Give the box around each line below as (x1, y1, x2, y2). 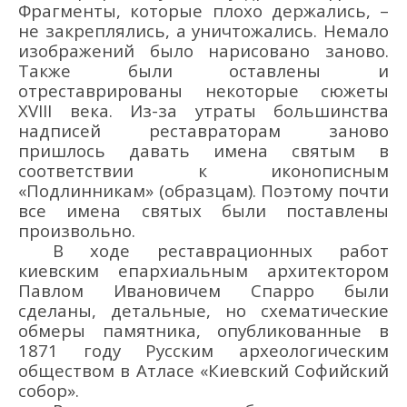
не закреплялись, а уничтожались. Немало (18, 18, 389, 42)
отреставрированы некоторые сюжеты (18, 78, 389, 102)
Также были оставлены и (18, 58, 389, 82)
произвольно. (18, 218, 135, 242)
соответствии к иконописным (18, 158, 389, 182)
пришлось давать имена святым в (18, 138, 389, 162)
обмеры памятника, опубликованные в (18, 318, 389, 342)
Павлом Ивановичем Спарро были (18, 278, 389, 302)
